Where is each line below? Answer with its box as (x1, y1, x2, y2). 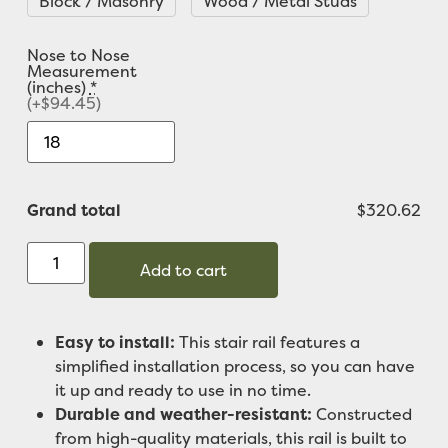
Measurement (26, 59, 137, 82)
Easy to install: (54, 330, 175, 353)
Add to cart (139, 258, 227, 281)
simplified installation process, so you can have (54, 354, 415, 377)
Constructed (311, 402, 412, 425)
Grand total (26, 198, 121, 221)
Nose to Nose (26, 43, 130, 66)
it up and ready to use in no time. (54, 378, 311, 401)
